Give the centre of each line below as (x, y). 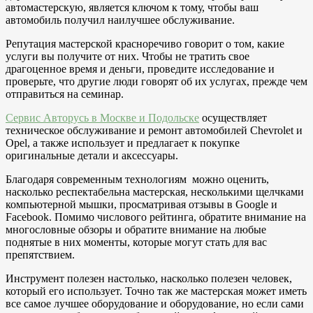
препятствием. (40, 254)
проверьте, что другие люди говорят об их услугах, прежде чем (156, 81)
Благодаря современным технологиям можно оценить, (137, 179)
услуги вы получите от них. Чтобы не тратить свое (128, 56)
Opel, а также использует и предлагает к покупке (123, 143)
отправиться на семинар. (65, 94)
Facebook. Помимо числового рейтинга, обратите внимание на (156, 217)
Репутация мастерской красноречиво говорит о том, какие (145, 43)
